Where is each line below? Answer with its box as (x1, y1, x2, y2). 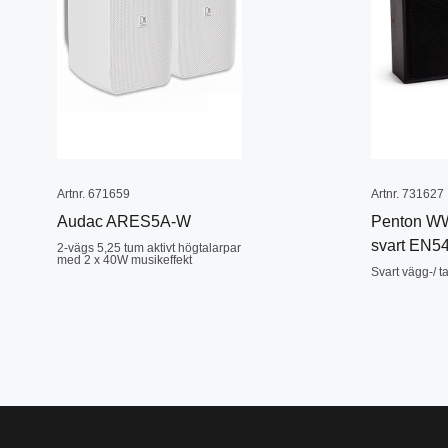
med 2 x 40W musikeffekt (57, 253, 192, 267)
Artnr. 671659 (57, 187, 130, 201)
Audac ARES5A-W (57, 213, 191, 230)
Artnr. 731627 (370, 187, 444, 201)
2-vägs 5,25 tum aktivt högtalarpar (57, 241, 241, 255)
